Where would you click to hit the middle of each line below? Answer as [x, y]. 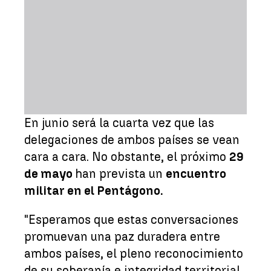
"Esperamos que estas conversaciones [131, 219]
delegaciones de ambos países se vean [132, 139]
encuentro [196, 173]
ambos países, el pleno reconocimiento [134, 253]
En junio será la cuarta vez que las [119, 122]
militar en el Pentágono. [94, 190]
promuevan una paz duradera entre [122, 236]
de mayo [50, 173]
